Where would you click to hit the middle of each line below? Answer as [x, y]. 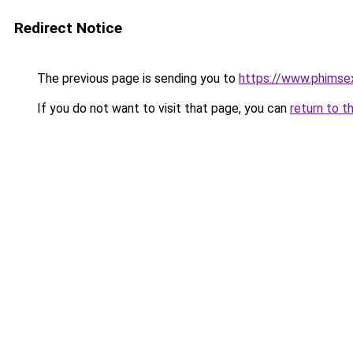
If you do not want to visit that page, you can [162, 108]
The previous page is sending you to [136, 78]
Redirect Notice [68, 28]
